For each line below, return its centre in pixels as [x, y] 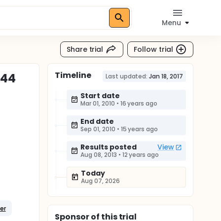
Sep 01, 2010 [98, 129]
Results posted [109, 147]
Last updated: [127, 76]
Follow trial [153, 49]
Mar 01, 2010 [98, 103]
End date [97, 121]
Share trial [85, 49]
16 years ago [139, 103]
